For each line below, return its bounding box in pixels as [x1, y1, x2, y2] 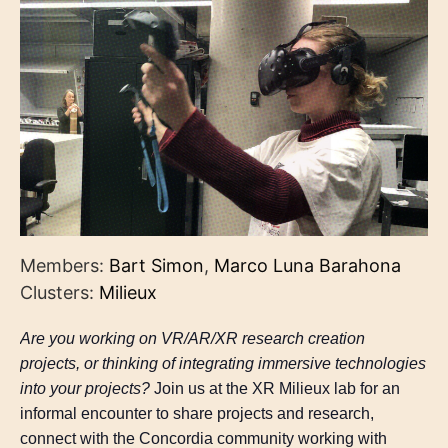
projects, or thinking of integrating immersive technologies [20, 354, 426, 372]
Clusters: [20, 281, 99, 303]
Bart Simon [109, 254, 204, 276]
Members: [20, 254, 109, 276]
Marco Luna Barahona [214, 254, 401, 276]
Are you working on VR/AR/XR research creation [20, 329, 365, 347]
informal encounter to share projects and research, [20, 404, 374, 422]
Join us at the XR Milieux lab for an [154, 379, 400, 397]
